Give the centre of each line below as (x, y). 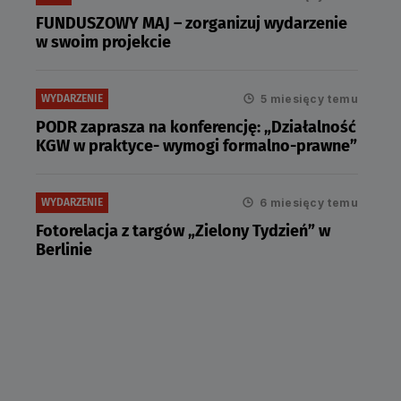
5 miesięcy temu (309, 98)
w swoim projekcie (103, 42)
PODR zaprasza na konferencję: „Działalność (196, 127)
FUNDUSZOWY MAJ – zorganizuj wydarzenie (192, 23)
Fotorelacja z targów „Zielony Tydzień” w (183, 230)
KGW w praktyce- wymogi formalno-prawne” (196, 145)
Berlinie (64, 249)
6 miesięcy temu (309, 202)
